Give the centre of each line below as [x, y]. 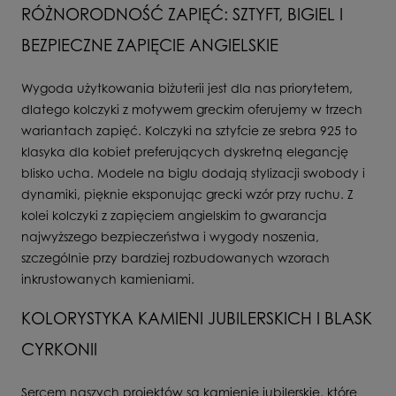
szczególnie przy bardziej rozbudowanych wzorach [175, 257]
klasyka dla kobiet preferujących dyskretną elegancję [185, 151]
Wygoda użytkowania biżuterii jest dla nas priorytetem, [187, 88]
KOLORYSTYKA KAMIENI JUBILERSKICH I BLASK [197, 318]
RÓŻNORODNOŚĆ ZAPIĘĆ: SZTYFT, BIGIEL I [182, 14]
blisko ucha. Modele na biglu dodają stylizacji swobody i [193, 172]
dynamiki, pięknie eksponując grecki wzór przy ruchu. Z [187, 194]
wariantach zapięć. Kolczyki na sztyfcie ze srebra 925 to [189, 130]
